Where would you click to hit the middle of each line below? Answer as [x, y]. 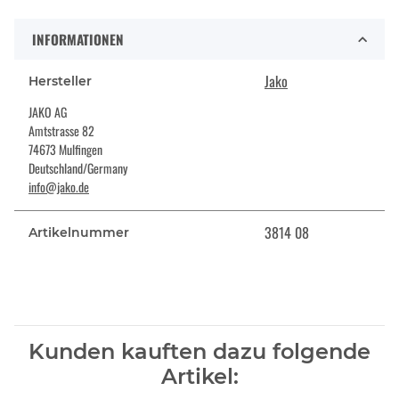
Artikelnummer [79, 233]
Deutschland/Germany [78, 168]
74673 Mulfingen [65, 150]
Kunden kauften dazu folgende [199, 352]
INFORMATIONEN [78, 40]
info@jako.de [59, 187]
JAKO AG [48, 112]
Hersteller [60, 81]
